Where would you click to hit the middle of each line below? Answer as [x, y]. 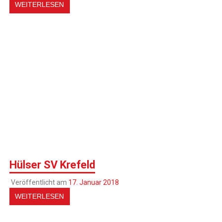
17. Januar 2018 [93, 182]
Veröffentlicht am [39, 182]
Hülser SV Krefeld [53, 165]
